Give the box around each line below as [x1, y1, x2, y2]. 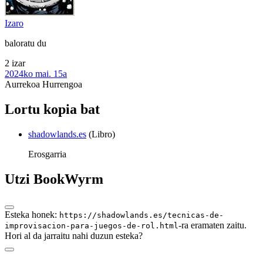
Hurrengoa [42, 79, 82, 90]
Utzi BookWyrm [5, 171, 103, 187]
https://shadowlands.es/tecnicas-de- [59, 211, 224, 220]
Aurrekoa [5, 79, 42, 90]
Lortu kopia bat [5, 102, 100, 117]
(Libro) [86, 129, 115, 140]
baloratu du [5, 38, 46, 49]
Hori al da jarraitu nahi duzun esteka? [5, 231, 143, 241]
